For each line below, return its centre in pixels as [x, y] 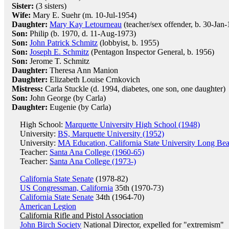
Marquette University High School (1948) [132, 124]
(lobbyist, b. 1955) [128, 43]
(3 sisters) [50, 6]
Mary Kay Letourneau [86, 24]
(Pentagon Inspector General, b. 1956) [152, 52]
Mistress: [27, 89]
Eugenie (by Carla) [79, 107]
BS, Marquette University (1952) [111, 134]
